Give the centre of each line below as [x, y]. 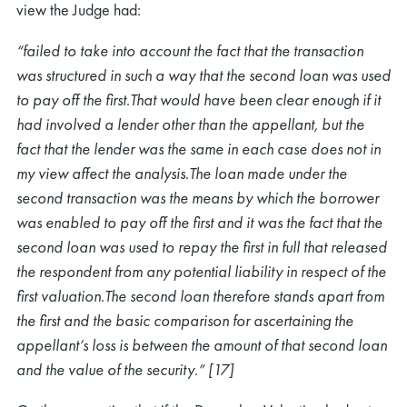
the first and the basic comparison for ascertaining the [185, 320]
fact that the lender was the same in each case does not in [199, 149]
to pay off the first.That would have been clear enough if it [199, 99]
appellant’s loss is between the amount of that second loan [202, 345]
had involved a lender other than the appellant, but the [190, 124]
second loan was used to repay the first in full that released [202, 247]
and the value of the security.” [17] [125, 369]
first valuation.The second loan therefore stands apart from [200, 296]
